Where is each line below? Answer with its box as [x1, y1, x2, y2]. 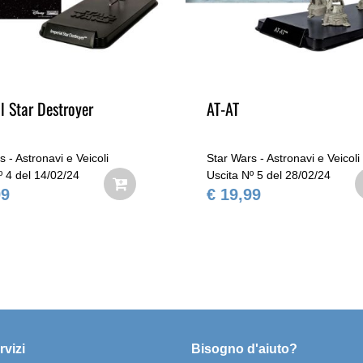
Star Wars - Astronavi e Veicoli [207, 152, 360, 164]
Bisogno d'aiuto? [191, 342, 298, 356]
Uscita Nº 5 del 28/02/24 [207, 169, 331, 181]
